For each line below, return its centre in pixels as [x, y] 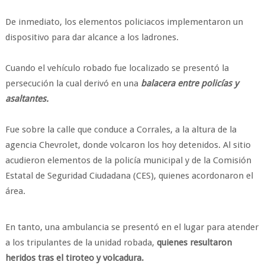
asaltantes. [27, 99]
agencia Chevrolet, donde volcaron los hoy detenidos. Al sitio [128, 145]
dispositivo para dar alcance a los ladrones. [92, 37]
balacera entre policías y [189, 83]
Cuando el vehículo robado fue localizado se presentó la [117, 68]
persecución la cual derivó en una [73, 83]
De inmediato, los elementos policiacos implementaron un [124, 22]
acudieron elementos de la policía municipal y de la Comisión [128, 160]
